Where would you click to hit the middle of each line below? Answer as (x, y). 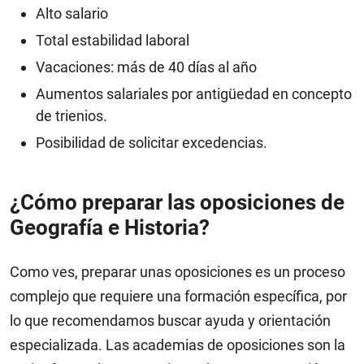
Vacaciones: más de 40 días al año (146, 67)
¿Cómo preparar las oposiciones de (177, 203)
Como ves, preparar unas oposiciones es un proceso (178, 272)
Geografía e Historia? (110, 228)
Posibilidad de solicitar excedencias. (152, 143)
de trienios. (71, 116)
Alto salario (72, 14)
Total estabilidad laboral (113, 41)
